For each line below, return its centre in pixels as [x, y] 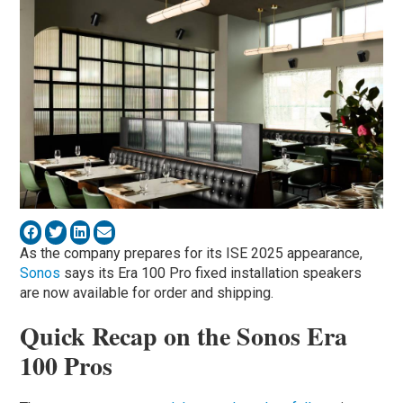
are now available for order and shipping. [147, 292]
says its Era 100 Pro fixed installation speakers [213, 273]
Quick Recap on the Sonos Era [184, 336]
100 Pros [67, 365]
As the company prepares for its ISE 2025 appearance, [192, 253]
